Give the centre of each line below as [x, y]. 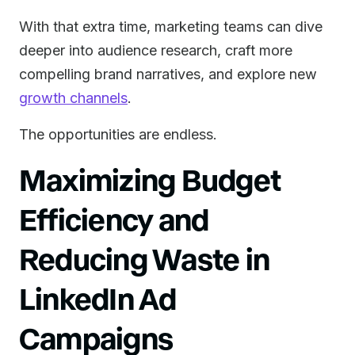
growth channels [73, 98]
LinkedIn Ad [98, 298]
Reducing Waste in [145, 258]
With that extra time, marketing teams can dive [171, 27]
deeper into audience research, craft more [156, 50]
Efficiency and [114, 218]
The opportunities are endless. [118, 134]
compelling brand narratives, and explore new [168, 74]
